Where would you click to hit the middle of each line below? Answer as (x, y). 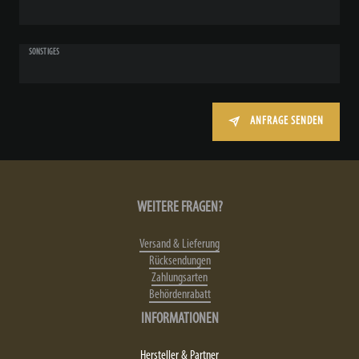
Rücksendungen (179, 261)
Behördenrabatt (179, 294)
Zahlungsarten (179, 278)
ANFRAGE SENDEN (287, 122)
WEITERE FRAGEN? (179, 208)
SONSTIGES (44, 52)
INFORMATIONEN (179, 319)
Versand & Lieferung (179, 244)
